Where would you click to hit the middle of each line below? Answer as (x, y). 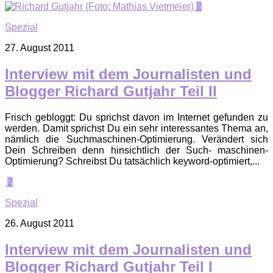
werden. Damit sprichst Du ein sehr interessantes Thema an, (136, 128)
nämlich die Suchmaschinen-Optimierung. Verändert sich (136, 139)
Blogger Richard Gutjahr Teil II (111, 91)
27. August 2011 (40, 48)
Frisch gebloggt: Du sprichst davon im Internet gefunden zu (136, 117)
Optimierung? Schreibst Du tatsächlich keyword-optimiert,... (132, 161)
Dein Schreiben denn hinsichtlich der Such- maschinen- (136, 150)
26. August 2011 (40, 223)
